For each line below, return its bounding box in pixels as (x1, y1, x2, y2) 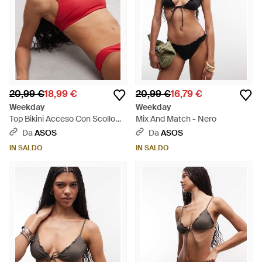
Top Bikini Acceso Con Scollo (9, 113, 115, 124)
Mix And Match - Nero (136, 113, 216, 124)
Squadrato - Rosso (9, 125, 79, 136)
